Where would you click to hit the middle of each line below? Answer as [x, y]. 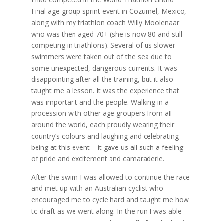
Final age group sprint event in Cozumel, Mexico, [109, 11]
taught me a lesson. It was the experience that [105, 90]
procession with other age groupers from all [101, 113]
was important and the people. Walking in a [100, 102]
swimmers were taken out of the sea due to [101, 56]
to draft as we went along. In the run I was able [106, 211]
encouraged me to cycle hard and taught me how [110, 199]
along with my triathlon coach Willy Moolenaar [105, 22]
